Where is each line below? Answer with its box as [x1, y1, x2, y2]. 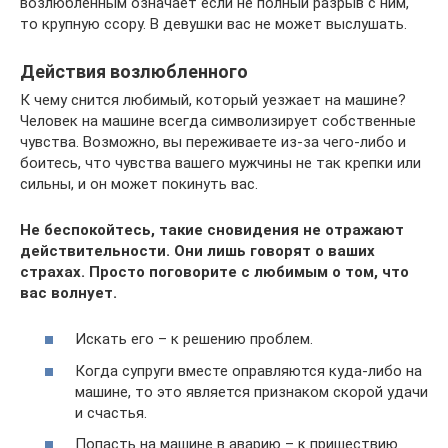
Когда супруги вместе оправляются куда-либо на [75, 361, 422, 380]
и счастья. [75, 403, 147, 422]
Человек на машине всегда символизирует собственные [20, 111, 416, 130]
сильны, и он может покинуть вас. [20, 174, 258, 193]
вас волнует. [20, 283, 117, 302]
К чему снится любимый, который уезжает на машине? [20, 90, 406, 109]
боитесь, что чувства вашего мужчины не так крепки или [20, 153, 421, 172]
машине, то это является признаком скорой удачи [75, 382, 428, 401]
